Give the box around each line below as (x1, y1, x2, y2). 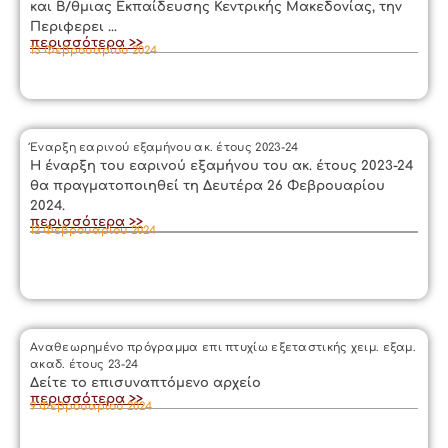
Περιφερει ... (30, 19, 117, 34)
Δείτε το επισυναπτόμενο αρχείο (30, 375, 261, 390)
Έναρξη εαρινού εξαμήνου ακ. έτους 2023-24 (30, 141, 299, 154)
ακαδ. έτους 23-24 (30, 357, 139, 371)
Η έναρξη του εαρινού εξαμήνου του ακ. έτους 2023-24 (30, 159, 413, 173)
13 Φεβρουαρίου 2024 (30, 44, 157, 57)
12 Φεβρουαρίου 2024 (30, 223, 156, 237)
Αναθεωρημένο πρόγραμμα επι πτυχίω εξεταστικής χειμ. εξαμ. (30, 340, 417, 354)
